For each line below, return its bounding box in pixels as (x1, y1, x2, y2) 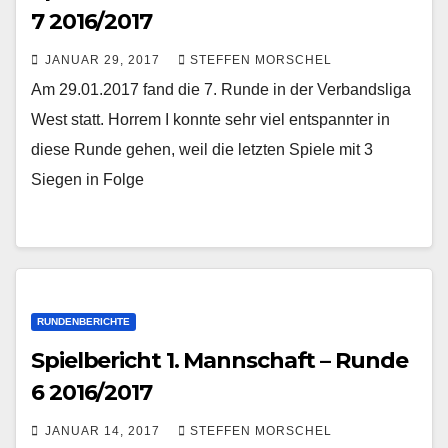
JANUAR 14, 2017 (45, 424, 164, 438)
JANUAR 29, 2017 (45, 53, 164, 67)
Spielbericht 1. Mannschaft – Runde (31, 347, 408, 374)
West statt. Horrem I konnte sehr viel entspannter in (31, 111, 390, 128)
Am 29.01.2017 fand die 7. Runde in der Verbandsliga (31, 81, 411, 98)
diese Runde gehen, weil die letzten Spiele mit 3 (31, 141, 373, 158)
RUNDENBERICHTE (37, 316, 130, 327)
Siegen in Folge (31, 171, 144, 188)
